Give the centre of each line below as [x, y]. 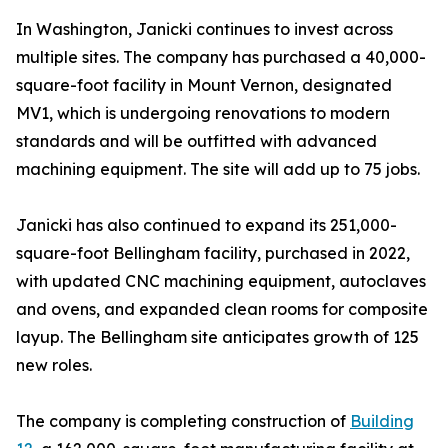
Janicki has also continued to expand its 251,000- [206, 225]
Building [382, 421]
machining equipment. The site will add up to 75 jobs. [218, 169]
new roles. [54, 365]
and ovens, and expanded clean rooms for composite [222, 309]
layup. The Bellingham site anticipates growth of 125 [217, 337]
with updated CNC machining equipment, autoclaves [221, 281]
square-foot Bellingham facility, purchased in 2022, [213, 253]
